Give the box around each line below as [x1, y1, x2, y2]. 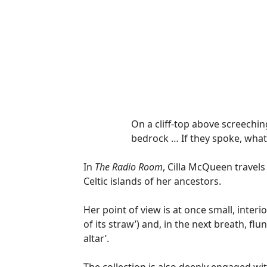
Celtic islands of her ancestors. [83, 175, 221, 188]
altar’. [83, 232, 109, 245]
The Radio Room [95, 160, 163, 173]
